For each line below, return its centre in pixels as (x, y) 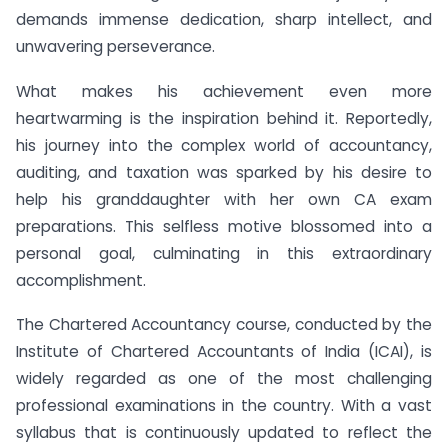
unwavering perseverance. (115, 46)
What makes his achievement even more (224, 91)
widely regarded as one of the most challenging (224, 379)
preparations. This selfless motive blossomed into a (224, 226)
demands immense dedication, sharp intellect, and (224, 19)
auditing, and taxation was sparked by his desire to (224, 172)
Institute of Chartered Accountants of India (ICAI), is (224, 352)
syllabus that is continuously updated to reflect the (224, 433)
